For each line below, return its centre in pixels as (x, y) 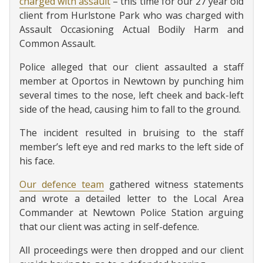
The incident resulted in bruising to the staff (131, 133)
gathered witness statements (174, 184)
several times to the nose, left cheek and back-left (131, 95)
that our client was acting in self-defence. (109, 227)
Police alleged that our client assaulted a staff (131, 67)
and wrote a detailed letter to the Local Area (131, 198)
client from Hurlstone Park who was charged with (131, 15)
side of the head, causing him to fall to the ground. (130, 109)
